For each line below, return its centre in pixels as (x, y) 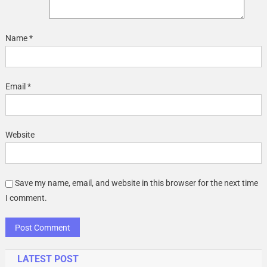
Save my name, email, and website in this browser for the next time (136, 183)
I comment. (26, 198)
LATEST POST (48, 259)
